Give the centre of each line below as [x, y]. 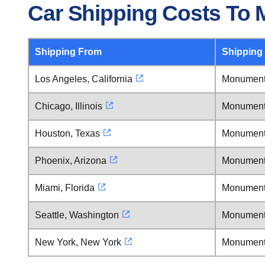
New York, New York [78, 242]
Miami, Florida [65, 188]
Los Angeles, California [84, 79]
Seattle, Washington [77, 215]
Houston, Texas [67, 133]
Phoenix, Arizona [71, 161]
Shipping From [68, 52]
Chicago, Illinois [69, 106]
